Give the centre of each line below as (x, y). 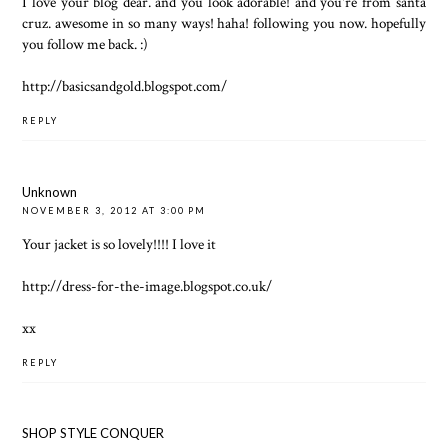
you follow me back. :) (85, 44)
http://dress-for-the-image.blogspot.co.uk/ (147, 285)
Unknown (50, 191)
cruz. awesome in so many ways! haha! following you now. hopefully (224, 23)
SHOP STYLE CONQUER (93, 433)
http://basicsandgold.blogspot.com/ (125, 86)
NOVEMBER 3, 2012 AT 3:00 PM (114, 210)
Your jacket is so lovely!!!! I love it (119, 243)
